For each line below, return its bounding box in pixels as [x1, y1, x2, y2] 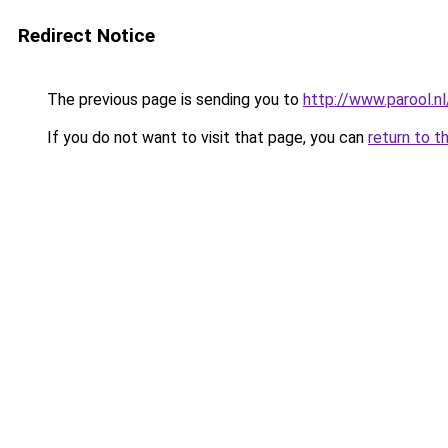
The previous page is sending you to [43, 90, 303, 109]
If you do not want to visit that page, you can [43, 128, 368, 147]
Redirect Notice [18, 24, 155, 47]
